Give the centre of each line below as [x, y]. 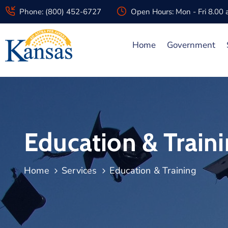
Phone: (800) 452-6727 [60, 12]
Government [191, 45]
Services [79, 170]
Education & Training [153, 170]
